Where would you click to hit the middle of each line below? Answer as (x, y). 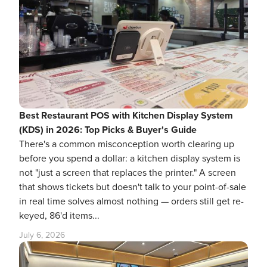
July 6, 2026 (42, 235)
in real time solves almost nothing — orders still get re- (131, 201)
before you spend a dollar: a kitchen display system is (130, 159)
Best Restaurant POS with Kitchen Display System (126, 116)
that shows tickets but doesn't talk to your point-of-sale (133, 187)
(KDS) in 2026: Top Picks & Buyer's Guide (108, 130)
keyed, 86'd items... (59, 216)
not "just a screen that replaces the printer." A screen (128, 173)
